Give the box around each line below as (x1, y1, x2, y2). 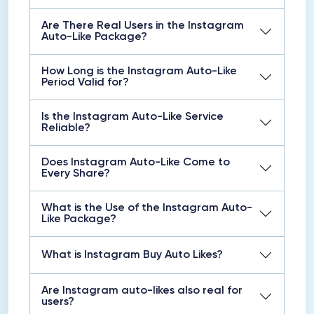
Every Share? (41, 168, 110, 179)
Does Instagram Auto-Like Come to (41, 157, 230, 168)
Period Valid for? (41, 77, 129, 88)
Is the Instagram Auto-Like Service (41, 111, 224, 123)
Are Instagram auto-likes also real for (41, 285, 243, 296)
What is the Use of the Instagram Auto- (41, 203, 252, 214)
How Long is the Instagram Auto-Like (41, 66, 237, 77)
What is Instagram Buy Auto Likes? (41, 250, 223, 261)
